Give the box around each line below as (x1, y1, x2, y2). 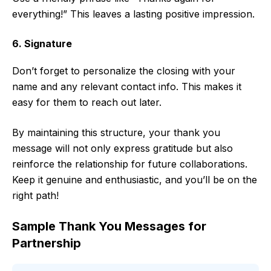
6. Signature (12, 38, 72, 50)
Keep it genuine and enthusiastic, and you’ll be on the (12, 174, 257, 186)
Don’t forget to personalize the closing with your (12, 65, 235, 77)
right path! (12, 189, 59, 202)
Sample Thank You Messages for (12, 219, 206, 234)
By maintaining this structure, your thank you (12, 126, 220, 139)
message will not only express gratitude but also (12, 142, 233, 155)
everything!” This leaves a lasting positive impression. (12, 8, 255, 21)
